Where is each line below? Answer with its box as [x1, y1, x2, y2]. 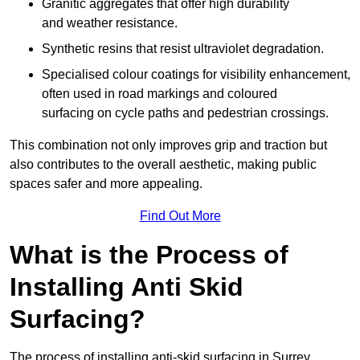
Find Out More [139, 209, 221, 223]
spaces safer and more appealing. [10, 177, 202, 191]
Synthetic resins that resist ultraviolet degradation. [42, 42, 324, 56]
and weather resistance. [42, 16, 178, 31]
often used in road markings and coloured [42, 87, 277, 101]
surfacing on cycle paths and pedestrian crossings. [42, 106, 329, 121]
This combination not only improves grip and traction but [10, 138, 327, 153]
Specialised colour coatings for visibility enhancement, [42, 67, 350, 82]
